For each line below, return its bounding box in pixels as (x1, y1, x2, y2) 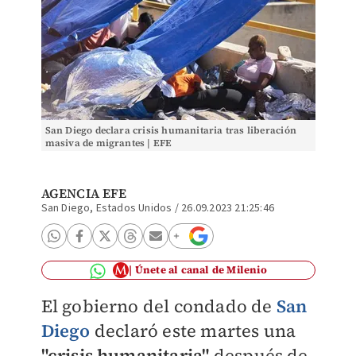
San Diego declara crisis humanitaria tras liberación (44, 124, 296, 137)
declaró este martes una (90, 319, 296, 342)
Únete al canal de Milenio (134, 263, 267, 277)
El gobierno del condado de (41, 294, 277, 318)
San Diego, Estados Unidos (41, 200, 172, 216)
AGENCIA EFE (41, 184, 127, 202)
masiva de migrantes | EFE (44, 137, 172, 149)
